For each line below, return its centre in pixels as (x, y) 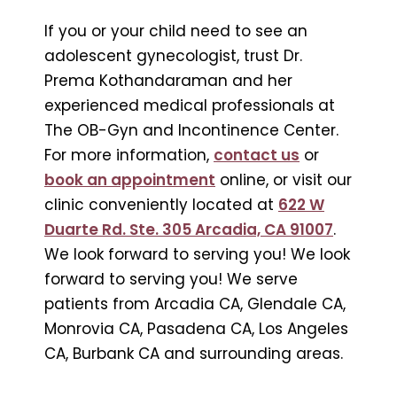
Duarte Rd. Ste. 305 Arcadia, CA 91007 (189, 229)
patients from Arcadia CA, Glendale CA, (195, 304)
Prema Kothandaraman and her (168, 80)
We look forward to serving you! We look (197, 254)
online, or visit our (284, 179)
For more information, (129, 155)
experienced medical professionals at (190, 105)
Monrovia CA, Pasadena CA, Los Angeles (196, 328)
